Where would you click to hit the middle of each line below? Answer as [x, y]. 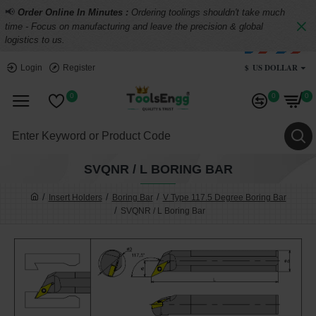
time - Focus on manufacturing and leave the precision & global [134, 26]
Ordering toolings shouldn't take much [208, 12]
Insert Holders [75, 197]
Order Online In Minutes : [74, 12]
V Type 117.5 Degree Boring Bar [224, 197]
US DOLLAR [275, 67]
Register [79, 67]
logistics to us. [35, 40]
